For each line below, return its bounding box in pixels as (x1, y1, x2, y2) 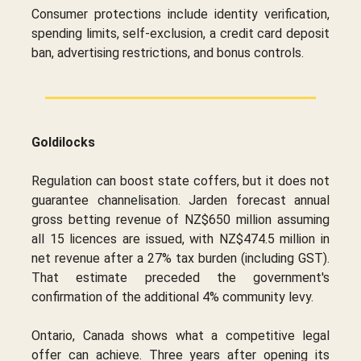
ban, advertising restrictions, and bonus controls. (31, 44, 304, 60)
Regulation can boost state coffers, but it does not (31, 172, 330, 189)
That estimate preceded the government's (31, 269, 330, 285)
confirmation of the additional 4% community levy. (31, 288, 313, 305)
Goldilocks (31, 134, 95, 150)
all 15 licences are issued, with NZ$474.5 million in (31, 230, 330, 247)
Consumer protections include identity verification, (31, 6, 330, 22)
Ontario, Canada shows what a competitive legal (31, 327, 330, 343)
